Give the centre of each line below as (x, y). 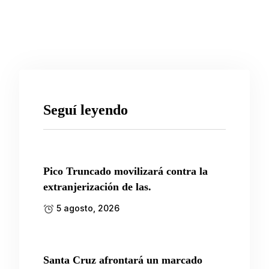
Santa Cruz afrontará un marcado (123, 260)
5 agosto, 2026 (87, 208)
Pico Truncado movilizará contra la (125, 171)
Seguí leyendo (86, 110)
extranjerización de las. (97, 187)
